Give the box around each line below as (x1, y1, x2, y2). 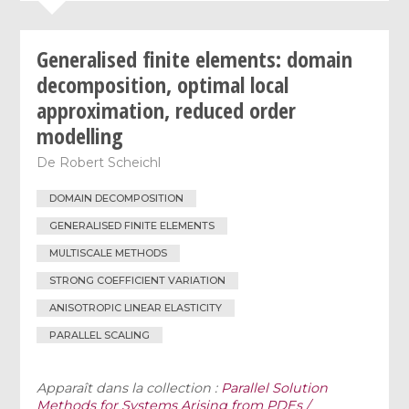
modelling (37, 120, 124, 151)
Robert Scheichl (59, 153, 162, 171)
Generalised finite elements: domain (37, 43, 353, 74)
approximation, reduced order (37, 94, 297, 125)
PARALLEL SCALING (49, 328, 151, 341)
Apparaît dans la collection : (37, 380, 222, 397)
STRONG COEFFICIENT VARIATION (49, 273, 226, 287)
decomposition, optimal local (37, 68, 289, 100)
